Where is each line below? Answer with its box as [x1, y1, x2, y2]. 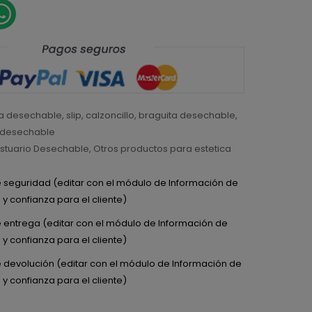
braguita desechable [139, 108, 236, 122]
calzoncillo [86, 108, 135, 122]
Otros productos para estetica [93, 141, 232, 155]
